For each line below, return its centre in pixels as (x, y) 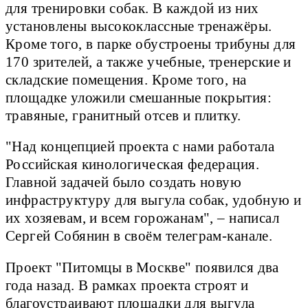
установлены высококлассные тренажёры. (139, 26)
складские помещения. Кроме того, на (126, 80)
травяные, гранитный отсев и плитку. (123, 116)
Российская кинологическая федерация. (132, 165)
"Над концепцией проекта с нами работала (140, 147)
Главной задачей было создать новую (124, 183)
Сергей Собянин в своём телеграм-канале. (141, 236)
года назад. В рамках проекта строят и (127, 285)
